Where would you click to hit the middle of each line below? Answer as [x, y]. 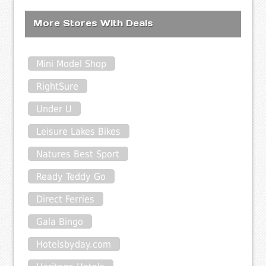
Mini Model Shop [72, 64]
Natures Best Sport [78, 154]
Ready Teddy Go [71, 176]
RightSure [58, 86]
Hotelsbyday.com [74, 244]
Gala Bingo [60, 221]
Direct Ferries [66, 199]
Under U [54, 109]
